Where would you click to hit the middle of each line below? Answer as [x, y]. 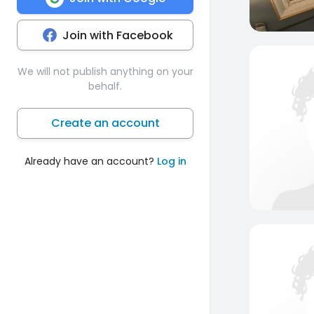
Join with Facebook [118, 35]
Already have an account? [90, 161]
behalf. [105, 86]
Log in [171, 161]
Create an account [105, 123]
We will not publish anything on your [105, 71]
